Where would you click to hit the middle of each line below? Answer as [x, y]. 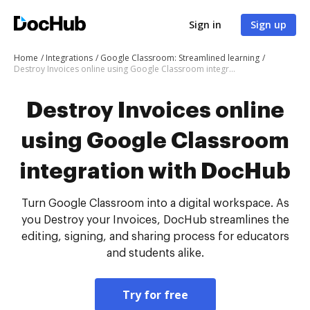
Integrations [69, 58]
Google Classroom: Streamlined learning [180, 58]
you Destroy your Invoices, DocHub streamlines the [155, 220]
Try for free [155, 295]
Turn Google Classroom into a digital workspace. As [155, 203]
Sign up [268, 25]
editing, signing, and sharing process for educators [155, 237]
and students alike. [155, 253]
